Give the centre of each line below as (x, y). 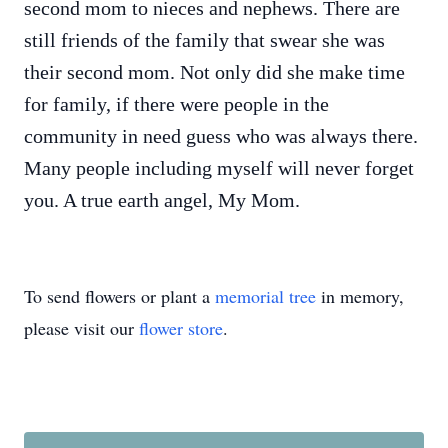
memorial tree (265, 296)
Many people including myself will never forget (219, 168)
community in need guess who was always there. (221, 136)
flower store (181, 328)
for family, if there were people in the (176, 104)
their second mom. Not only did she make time (214, 72)
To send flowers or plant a (119, 296)
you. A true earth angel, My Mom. (162, 200)
